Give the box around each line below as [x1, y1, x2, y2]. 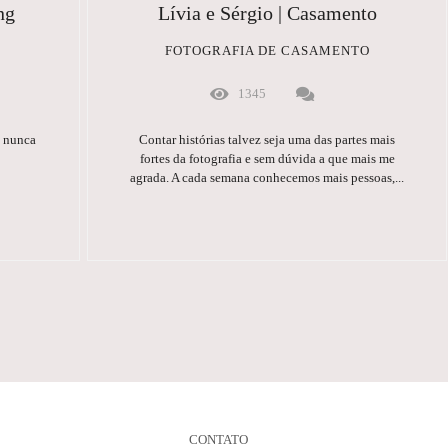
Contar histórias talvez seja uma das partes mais [139, 132, 396, 148]
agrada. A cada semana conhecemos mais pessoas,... [130, 170, 405, 186]
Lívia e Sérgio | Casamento [157, 3, 377, 25]
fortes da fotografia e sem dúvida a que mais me [139, 151, 395, 167]
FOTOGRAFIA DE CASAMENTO [164, 43, 370, 59]
